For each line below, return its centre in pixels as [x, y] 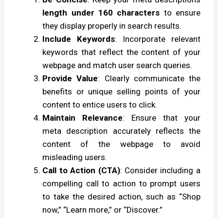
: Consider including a [160, 171]
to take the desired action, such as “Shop [121, 197]
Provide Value [70, 79]
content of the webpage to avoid [121, 144]
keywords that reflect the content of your [121, 52]
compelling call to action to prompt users [121, 184]
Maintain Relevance [83, 118]
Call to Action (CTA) [81, 171]
